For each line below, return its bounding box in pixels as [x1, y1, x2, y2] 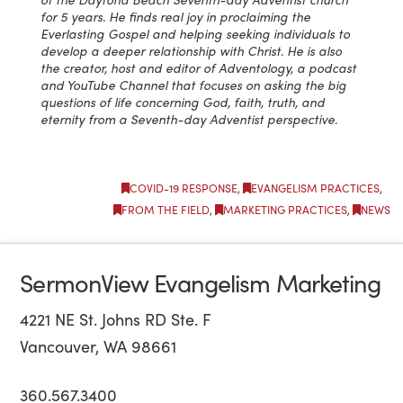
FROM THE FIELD [121, 201, 210, 219]
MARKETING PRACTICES [223, 201, 347, 219]
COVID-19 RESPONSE [130, 180, 237, 197]
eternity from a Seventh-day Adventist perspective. [40, 109, 337, 128]
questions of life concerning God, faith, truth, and [40, 92, 325, 111]
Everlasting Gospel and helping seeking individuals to [40, 23, 350, 42]
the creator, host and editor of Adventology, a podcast [40, 58, 356, 76]
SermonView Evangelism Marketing [20, 264, 381, 300]
